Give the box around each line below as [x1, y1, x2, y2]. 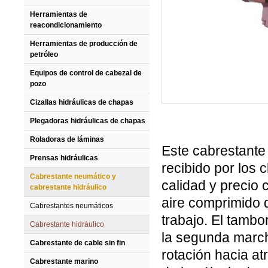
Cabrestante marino [30, 257, 98, 266]
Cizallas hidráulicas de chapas [30, 98, 133, 106]
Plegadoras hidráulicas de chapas [30, 117, 145, 125]
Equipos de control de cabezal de [30, 69, 142, 77]
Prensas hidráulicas [30, 154, 98, 162]
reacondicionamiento [30, 21, 102, 29]
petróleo [30, 50, 58, 59]
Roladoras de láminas [30, 135, 104, 144]
